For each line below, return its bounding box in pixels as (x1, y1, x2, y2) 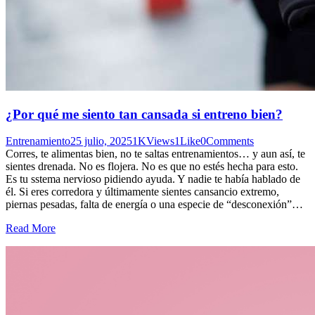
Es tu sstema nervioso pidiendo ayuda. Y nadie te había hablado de (6, 173, 300, 186)
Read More (6, 222, 56, 235)
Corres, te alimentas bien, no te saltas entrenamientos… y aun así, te (6, 148, 305, 160)
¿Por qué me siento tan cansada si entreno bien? (6, 106, 283, 122)
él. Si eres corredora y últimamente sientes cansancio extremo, (6, 186, 279, 198)
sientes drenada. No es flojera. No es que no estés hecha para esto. (6, 160, 298, 173)
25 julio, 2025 (70, 135, 132, 148)
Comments (206, 135, 254, 148)
